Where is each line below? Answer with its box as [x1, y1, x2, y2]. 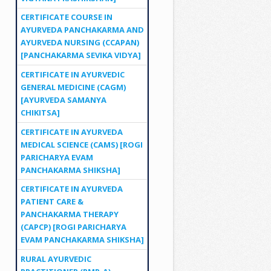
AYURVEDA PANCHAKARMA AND [20, 24, 144, 36]
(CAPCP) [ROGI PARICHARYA [20, 221, 126, 233]
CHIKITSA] [20, 106, 60, 118]
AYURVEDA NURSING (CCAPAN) [20, 37, 139, 48]
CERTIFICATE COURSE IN [20, 11, 113, 23]
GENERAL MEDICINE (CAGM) [20, 81, 126, 93]
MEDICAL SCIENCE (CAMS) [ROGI [20, 139, 143, 150]
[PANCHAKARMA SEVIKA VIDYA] [20, 50, 141, 61]
